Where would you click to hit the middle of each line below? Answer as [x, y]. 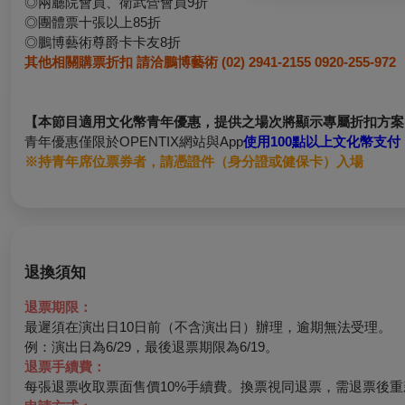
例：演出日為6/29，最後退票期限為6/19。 [151, 347]
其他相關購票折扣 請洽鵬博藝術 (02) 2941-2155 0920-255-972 [210, 62]
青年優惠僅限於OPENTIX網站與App [134, 142]
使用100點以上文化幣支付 [322, 142]
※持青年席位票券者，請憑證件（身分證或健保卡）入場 [194, 162]
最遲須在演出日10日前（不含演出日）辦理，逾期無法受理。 [208, 327]
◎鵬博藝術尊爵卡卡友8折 [103, 42]
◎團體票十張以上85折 [93, 23]
